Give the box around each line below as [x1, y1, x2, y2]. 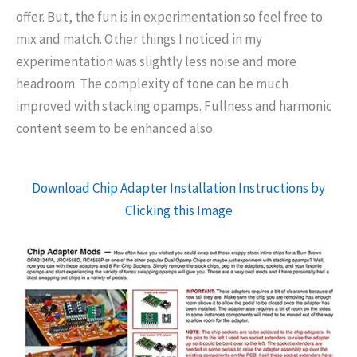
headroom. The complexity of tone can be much [16, 74, 288, 92]
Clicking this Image [124, 201, 233, 219]
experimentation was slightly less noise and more [16, 52, 296, 70]
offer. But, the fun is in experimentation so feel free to [16, 7, 323, 25]
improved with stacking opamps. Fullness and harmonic [16, 96, 332, 115]
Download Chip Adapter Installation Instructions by [32, 178, 325, 197]
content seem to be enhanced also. [16, 119, 215, 137]
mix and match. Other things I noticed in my [16, 29, 262, 48]
